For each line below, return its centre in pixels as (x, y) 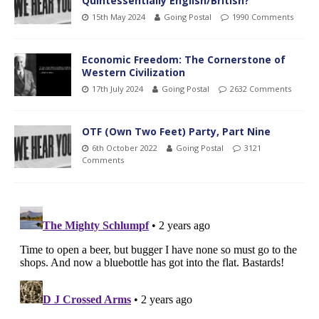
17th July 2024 (117, 88)
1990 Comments (263, 16)
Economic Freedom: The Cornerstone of (184, 59)
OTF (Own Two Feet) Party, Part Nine (176, 131)
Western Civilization (134, 72)
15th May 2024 (119, 16)
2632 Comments (261, 88)
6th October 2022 (125, 148)
